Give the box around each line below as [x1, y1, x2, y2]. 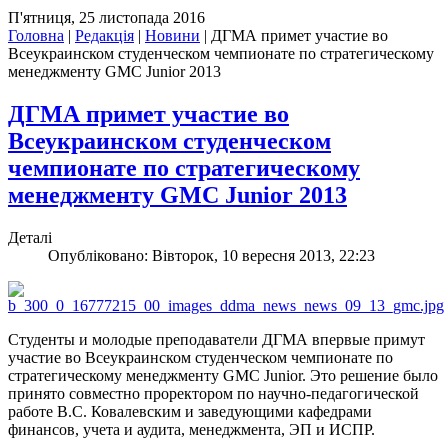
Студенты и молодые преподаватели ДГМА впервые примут [8, 331, 425, 349]
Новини [145, 27, 200, 45]
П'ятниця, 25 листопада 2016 [8, 9, 205, 27]
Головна [8, 27, 64, 45]
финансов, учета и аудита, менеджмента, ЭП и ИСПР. [8, 421, 375, 439]
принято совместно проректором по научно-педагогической [8, 385, 419, 403]
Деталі [8, 229, 52, 247]
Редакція [75, 27, 134, 45]
